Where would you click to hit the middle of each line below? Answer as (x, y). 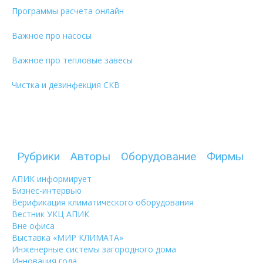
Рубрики (38, 157)
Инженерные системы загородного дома (94, 249)
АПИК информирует (52, 179)
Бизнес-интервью (47, 191)
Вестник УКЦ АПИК (50, 214)
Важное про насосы (52, 36)
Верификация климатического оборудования (103, 203)
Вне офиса (33, 226)
